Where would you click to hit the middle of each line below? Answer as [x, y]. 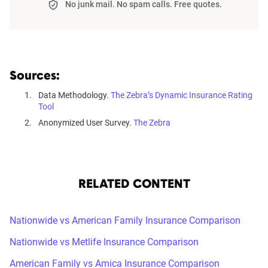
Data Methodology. [74, 95]
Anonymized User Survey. [86, 122]
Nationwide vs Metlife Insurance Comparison [104, 242]
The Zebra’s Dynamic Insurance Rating [182, 95]
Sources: [35, 76]
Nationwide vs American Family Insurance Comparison [125, 220]
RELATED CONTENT [134, 185]
